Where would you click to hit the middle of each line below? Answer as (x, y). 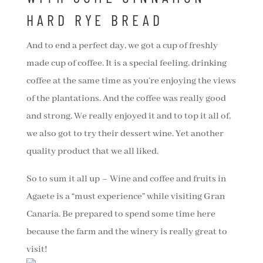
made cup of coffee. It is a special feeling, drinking (126, 64)
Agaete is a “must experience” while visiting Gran (125, 197)
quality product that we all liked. (92, 152)
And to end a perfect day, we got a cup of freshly (122, 46)
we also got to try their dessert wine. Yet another (125, 134)
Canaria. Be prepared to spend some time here (121, 215)
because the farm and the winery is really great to (127, 232)
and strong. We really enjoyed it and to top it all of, (128, 117)
